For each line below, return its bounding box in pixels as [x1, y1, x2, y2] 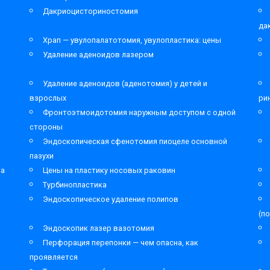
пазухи [30, 151, 54, 160]
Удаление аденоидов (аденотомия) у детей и [43, 79, 207, 88]
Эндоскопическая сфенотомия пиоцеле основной [43, 137, 227, 146]
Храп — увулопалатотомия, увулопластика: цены [43, 36, 221, 45]
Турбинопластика [43, 180, 107, 189]
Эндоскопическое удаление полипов [43, 195, 178, 204]
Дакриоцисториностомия [43, 7, 138, 16]
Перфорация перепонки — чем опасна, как [43, 238, 198, 247]
